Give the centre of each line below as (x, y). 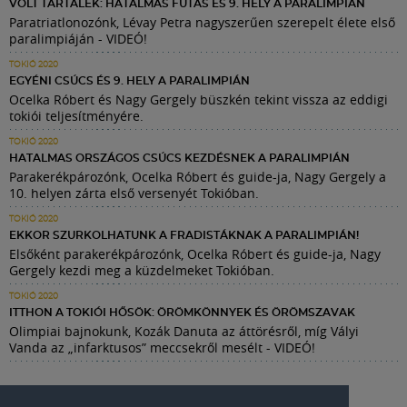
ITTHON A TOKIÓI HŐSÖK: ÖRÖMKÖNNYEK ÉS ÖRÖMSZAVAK (182, 312)
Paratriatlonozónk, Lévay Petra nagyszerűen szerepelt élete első (202, 22)
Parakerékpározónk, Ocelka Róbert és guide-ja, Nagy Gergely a (198, 176)
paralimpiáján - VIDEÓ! (78, 38)
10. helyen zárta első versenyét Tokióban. (134, 193)
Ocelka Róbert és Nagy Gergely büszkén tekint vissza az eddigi (199, 99)
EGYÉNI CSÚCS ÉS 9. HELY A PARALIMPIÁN (129, 80)
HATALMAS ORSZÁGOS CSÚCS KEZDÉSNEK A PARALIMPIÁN (179, 158)
